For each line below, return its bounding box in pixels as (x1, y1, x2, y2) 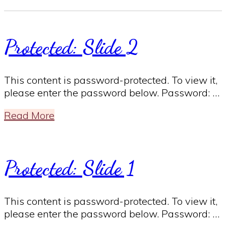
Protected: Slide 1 (4, 155, 135, 180)
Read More (4, 109, 54, 122)
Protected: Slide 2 (4, 35, 138, 60)
